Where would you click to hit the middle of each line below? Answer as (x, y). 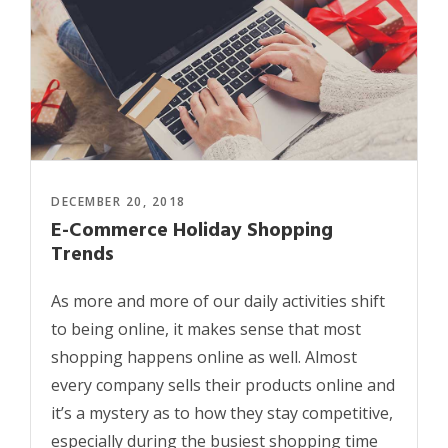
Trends (82, 254)
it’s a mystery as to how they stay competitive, (222, 412)
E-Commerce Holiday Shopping (192, 230)
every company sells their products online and (223, 384)
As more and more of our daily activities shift (218, 300)
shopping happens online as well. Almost (204, 356)
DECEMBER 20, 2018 (118, 201)
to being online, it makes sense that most (206, 328)
